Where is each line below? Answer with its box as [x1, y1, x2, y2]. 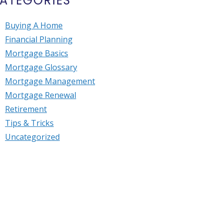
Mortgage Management [5, 76, 95, 87]
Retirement [5, 104, 47, 115]
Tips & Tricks [5, 117, 54, 129]
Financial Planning [5, 34, 73, 45]
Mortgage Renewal [5, 90, 76, 101]
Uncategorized [5, 131, 60, 143]
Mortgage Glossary [5, 62, 77, 73]
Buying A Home [5, 20, 63, 31]
